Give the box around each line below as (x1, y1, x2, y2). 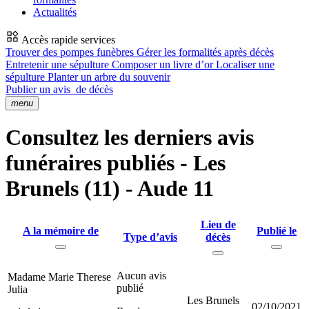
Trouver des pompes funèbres (6, 46, 137, 58)
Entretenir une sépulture (6, 59, 112, 70)
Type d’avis (123, 230, 177, 243)
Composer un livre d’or (112, 59, 216, 70)
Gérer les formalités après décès (137, 46, 274, 58)
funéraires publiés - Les (6, 150, 226, 176)
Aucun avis (117, 269, 166, 281)
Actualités (33, 6, 77, 18)
